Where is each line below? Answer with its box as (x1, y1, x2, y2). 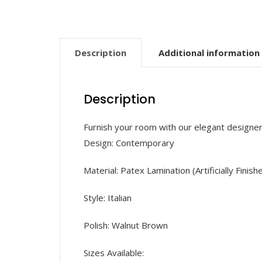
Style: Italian (84, 192, 132, 204)
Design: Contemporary (84, 137, 174, 149)
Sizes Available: (84, 247, 144, 259)
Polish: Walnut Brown (84, 219, 168, 232)
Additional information (158, 47, 260, 59)
